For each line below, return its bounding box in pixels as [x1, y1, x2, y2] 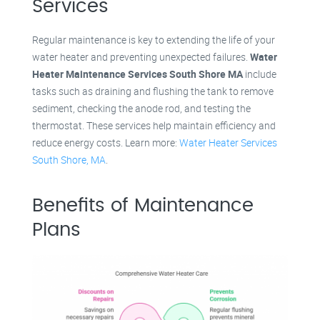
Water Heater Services [179, 135, 277, 149]
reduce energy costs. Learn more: [32, 135, 179, 149]
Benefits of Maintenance [32, 196, 254, 215]
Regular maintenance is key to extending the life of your [32, 32, 275, 46]
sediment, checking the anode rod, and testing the [32, 101, 251, 115]
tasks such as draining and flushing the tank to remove [32, 84, 274, 98]
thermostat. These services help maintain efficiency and [32, 118, 276, 132]
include [243, 66, 276, 81]
